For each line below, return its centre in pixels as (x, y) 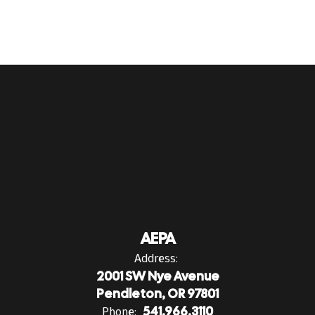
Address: (156, 258)
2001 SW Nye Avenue (157, 276)
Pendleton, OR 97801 (157, 294)
